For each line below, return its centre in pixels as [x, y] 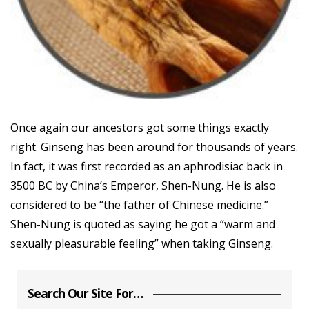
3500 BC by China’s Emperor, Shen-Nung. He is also [143, 186]
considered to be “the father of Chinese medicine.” [139, 205]
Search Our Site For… [85, 293]
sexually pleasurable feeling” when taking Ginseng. [142, 243]
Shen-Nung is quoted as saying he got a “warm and [143, 224]
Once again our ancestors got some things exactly [140, 128]
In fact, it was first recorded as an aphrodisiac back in [147, 166]
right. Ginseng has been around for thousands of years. [154, 147]
